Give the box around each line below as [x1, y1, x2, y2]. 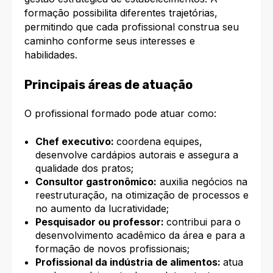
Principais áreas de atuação [24, 77, 193, 92]
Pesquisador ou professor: [35, 215, 166, 228]
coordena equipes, [116, 135, 202, 147]
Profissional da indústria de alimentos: [35, 255, 223, 268]
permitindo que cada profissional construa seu [24, 21, 239, 34]
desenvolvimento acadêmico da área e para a [35, 229, 245, 241]
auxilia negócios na [156, 175, 247, 188]
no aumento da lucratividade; [35, 202, 169, 214]
